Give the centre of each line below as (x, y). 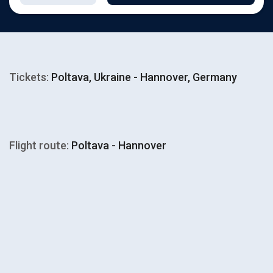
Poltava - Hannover (118, 145)
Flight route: (39, 145)
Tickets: (29, 77)
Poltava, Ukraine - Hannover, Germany (143, 77)
